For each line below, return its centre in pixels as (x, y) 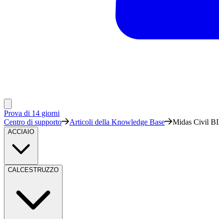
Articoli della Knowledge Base (117, 122)
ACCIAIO (21, 132)
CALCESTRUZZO (33, 170)
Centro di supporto (33, 122)
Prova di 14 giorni (32, 113)
